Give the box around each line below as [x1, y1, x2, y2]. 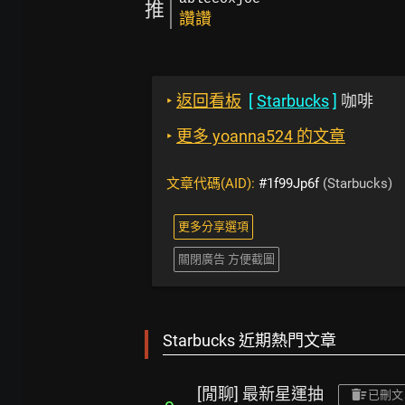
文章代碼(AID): [166, 175, 259, 193]
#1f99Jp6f [259, 175, 319, 193]
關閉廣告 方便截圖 [178, 252, 275, 267]
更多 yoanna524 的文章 [176, 127, 345, 146]
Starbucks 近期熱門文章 [163, 331, 336, 351]
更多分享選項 [178, 220, 249, 234]
